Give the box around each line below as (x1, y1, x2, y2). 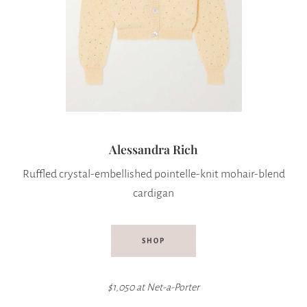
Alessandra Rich (109, 141, 198, 158)
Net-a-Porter (147, 281, 199, 293)
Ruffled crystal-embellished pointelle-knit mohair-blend (22, 167, 285, 180)
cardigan (133, 186, 174, 199)
